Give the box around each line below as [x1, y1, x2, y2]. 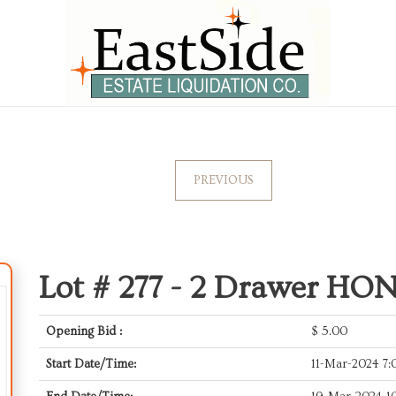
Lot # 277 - [39, 270, 189, 306]
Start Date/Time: [46, 357, 136, 371]
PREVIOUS [193, 173, 254, 187]
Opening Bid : [46, 324, 122, 339]
